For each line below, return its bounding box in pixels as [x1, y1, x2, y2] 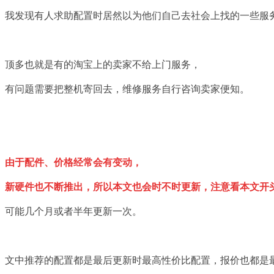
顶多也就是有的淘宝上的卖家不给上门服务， [5, 59, 201, 70]
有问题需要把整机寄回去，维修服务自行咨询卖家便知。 [5, 84, 250, 95]
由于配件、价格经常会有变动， [5, 157, 142, 168]
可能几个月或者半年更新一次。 [5, 206, 142, 217]
